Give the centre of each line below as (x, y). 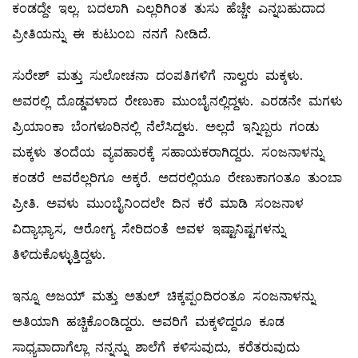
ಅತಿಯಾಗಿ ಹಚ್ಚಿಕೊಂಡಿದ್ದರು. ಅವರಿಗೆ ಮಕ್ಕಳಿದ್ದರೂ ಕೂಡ (148, 322)
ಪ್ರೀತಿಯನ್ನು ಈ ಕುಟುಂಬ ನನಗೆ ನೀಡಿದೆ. (111, 34)
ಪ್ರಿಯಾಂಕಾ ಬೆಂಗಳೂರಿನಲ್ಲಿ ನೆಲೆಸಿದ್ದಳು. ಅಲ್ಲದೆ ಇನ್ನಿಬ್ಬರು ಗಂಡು (165, 127)
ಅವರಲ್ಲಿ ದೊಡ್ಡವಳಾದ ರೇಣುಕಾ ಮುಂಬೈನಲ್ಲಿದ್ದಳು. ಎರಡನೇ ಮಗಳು (177, 101)
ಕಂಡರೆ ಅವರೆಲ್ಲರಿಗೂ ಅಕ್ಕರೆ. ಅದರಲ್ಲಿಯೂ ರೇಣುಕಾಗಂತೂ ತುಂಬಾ (177, 178)
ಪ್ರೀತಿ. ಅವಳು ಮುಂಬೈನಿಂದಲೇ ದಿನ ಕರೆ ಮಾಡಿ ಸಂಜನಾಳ (158, 204)
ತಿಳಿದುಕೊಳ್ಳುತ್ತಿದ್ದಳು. (59, 255)
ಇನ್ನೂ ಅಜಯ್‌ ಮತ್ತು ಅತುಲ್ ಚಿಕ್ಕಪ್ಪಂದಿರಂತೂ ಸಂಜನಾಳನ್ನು (163, 296)
